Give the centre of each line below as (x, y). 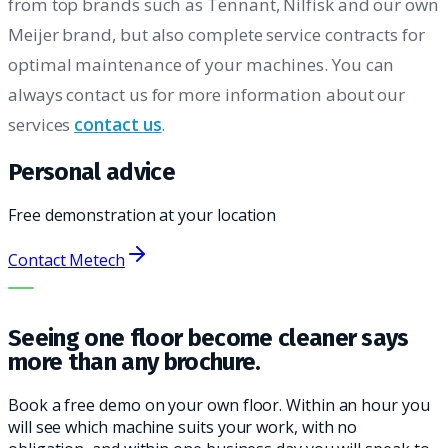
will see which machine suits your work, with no (183, 426)
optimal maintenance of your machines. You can (201, 65)
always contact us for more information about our (207, 95)
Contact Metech (66, 259)
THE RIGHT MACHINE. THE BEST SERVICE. (179, 288)
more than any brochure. (134, 361)
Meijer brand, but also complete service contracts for (216, 35)
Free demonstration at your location (142, 214)
